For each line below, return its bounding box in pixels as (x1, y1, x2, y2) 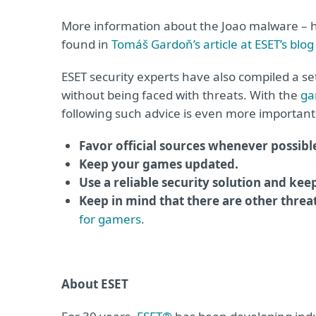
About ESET (61, 276, 128, 292)
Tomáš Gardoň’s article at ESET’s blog (111, 36, 314, 52)
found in (61, 36, 111, 52)
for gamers (79, 211, 141, 227)
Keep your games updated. (79, 156, 238, 172)
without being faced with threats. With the (61, 87, 300, 103)
